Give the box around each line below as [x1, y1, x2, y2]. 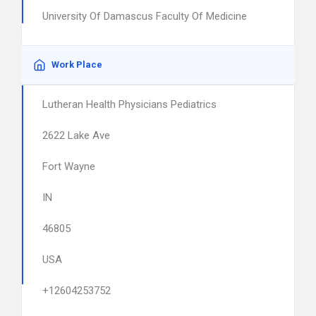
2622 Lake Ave [42, 129, 110, 142]
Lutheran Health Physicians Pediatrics [42, 98, 217, 111]
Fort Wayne [42, 160, 95, 173]
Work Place [51, 59, 102, 70]
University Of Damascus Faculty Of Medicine [42, 10, 247, 23]
